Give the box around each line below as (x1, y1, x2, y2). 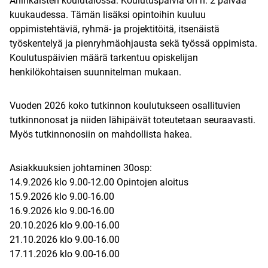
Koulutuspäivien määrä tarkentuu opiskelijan (10, 52, 198, 64)
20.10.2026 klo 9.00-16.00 (10, 220, 120, 232)
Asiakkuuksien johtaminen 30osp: (10, 162, 152, 174)
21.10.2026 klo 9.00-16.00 (10, 234, 120, 246)
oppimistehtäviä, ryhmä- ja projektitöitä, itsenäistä (10, 23, 220, 35)
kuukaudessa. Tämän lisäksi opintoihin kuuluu (10, 9, 206, 21)
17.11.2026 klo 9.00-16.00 (10, 248, 120, 260)
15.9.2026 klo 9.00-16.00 (10, 191, 114, 203)
